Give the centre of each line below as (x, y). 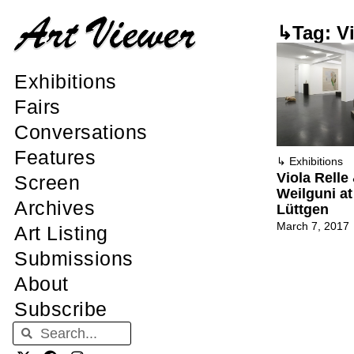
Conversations (81, 132)
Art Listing (61, 233)
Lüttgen (303, 210)
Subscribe (61, 309)
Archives (55, 208)
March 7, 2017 (313, 226)
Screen (47, 183)
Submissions (74, 259)
